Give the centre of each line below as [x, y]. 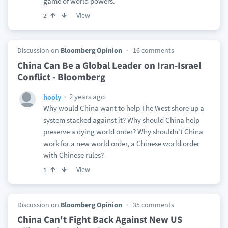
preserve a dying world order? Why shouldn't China [123, 132]
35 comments [153, 205]
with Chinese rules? [73, 155]
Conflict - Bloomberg [61, 77]
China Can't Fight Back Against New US [100, 219]
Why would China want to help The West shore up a [123, 108]
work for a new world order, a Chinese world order [121, 143]
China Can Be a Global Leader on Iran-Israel [109, 65]
